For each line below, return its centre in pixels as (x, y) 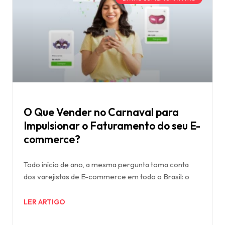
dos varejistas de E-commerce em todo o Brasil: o (106, 177)
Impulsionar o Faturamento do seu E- (112, 126)
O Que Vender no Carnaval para (101, 112)
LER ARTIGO (44, 202)
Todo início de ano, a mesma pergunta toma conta (106, 165)
